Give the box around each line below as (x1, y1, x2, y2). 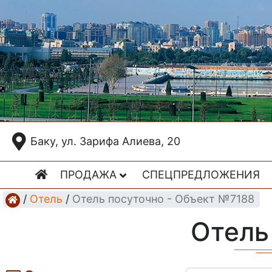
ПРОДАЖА (60, 168, 120, 182)
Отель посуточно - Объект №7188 (72, 192, 254, 205)
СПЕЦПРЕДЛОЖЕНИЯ (142, 168, 260, 182)
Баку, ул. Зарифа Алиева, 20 (30, 135, 180, 148)
